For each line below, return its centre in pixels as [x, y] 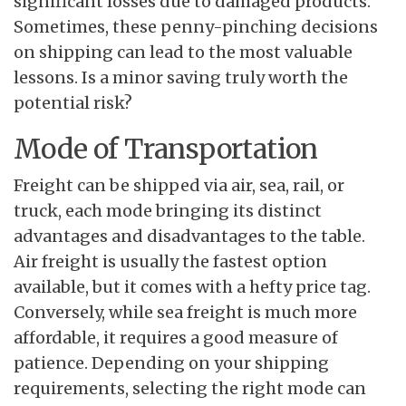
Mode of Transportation [166, 149]
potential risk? [73, 103]
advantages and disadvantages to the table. [189, 237]
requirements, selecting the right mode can [190, 389]
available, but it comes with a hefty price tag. [192, 287]
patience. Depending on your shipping [171, 363]
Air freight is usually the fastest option [170, 262]
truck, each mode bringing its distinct [168, 211]
